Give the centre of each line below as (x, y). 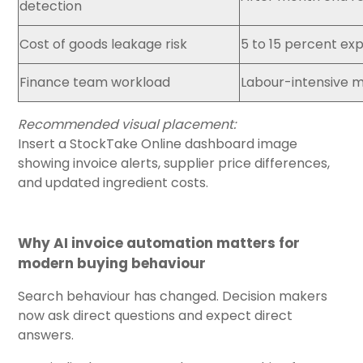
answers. (46, 335)
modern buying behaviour (112, 263)
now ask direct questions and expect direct (155, 315)
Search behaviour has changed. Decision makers (173, 296)
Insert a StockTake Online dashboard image (158, 143)
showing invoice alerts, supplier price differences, (174, 163)
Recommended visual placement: (127, 124)
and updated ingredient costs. (113, 182)
